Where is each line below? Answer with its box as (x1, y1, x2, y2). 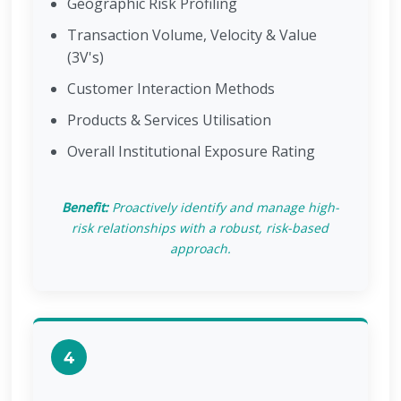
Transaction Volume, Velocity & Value (67, 25, 318, 45)
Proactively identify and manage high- (107, 199, 339, 216)
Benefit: (61, 199, 108, 216)
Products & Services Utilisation (67, 110, 272, 130)
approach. (169, 240, 231, 257)
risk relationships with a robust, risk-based (72, 219, 329, 236)
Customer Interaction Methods (67, 79, 276, 98)
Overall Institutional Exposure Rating (67, 141, 316, 161)
